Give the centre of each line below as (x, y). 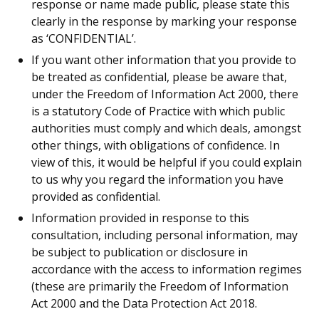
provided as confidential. (96, 197)
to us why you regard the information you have (157, 179)
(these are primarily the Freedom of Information (160, 286)
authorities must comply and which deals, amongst (166, 128)
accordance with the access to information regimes (167, 269)
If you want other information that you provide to (164, 60)
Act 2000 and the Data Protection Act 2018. (144, 303)
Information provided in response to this (140, 218)
